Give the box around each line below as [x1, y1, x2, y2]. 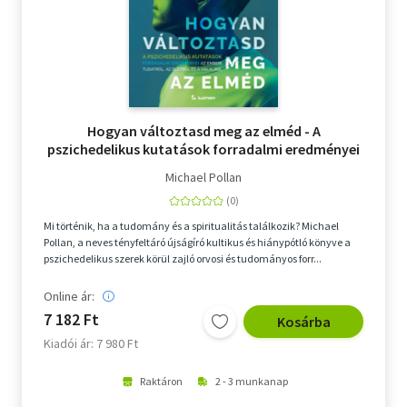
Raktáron [139, 373, 183, 388]
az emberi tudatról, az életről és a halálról [69, 157, 338, 176]
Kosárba [276, 312, 331, 331]
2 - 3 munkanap [214, 373, 288, 388]
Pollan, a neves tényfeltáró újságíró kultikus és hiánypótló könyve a [44, 234, 351, 249]
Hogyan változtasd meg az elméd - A [86, 121, 321, 140]
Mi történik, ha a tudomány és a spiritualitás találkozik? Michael [44, 218, 339, 233]
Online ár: [44, 287, 94, 304]
